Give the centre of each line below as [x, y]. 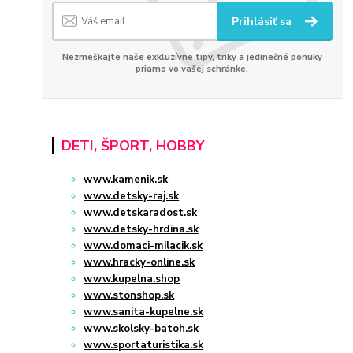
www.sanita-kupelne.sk [144, 312]
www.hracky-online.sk [139, 263]
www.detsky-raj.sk [132, 197]
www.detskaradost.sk [141, 213]
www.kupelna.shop [132, 279]
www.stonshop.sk [129, 296]
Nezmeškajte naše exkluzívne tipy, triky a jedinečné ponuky [192, 57]
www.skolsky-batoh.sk [141, 329]
